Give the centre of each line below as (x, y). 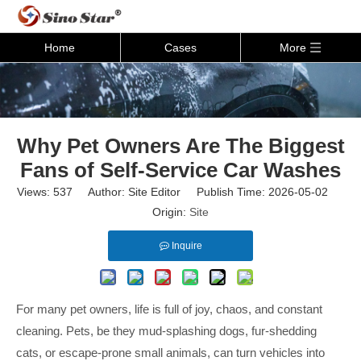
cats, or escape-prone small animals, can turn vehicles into (170, 353)
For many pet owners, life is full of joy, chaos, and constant (169, 309)
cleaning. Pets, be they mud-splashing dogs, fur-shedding (166, 331)
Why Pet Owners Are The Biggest (180, 146)
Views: (35, 192)
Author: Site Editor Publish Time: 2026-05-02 (208, 192)
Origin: (171, 212)
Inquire (187, 246)
